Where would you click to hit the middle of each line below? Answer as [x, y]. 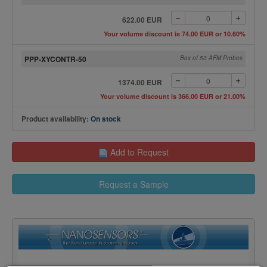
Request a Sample [133, 184]
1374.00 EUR [140, 82]
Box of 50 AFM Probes [211, 58]
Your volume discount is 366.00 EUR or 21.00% [173, 96]
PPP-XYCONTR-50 [55, 59]
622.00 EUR [142, 20]
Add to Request [139, 152]
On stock [106, 119]
